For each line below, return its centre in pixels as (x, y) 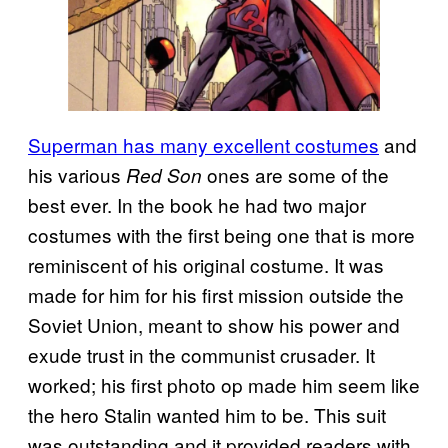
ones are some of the (295, 175)
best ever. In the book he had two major (197, 205)
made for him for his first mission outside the (216, 295)
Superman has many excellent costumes (203, 145)
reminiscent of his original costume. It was (206, 265)
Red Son (164, 175)
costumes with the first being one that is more (221, 235)
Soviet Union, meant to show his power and (214, 325)
